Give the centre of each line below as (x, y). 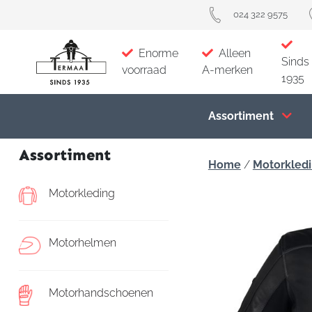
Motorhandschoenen (101, 292)
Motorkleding (81, 193)
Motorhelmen (82, 243)
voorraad (145, 70)
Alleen (235, 53)
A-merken (228, 70)
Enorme (159, 53)
